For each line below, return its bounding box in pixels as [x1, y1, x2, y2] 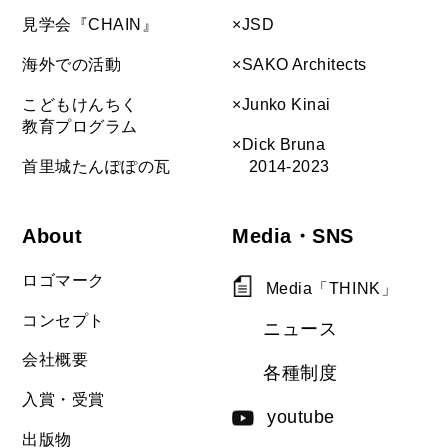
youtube [266, 407, 335, 428]
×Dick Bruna [232, 134, 326, 153]
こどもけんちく [22, 95, 138, 114]
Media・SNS [232, 225, 354, 248]
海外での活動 [22, 55, 122, 74]
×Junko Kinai [232, 95, 331, 114]
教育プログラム [22, 117, 138, 136]
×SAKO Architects [232, 55, 367, 74]
